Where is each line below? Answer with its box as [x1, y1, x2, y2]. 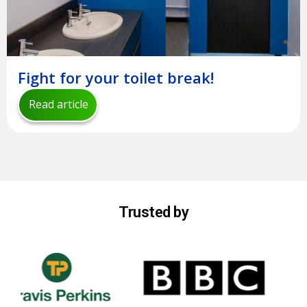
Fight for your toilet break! [18, 67, 214, 88]
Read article [29, 97, 88, 112]
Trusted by [119, 204, 188, 221]
